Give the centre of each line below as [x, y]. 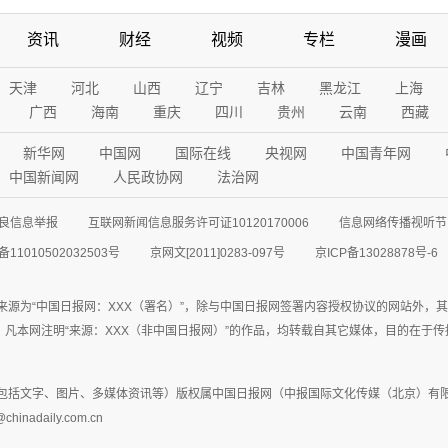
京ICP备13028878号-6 [376, 253]
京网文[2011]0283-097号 [217, 253]
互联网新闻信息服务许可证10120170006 [198, 223]
